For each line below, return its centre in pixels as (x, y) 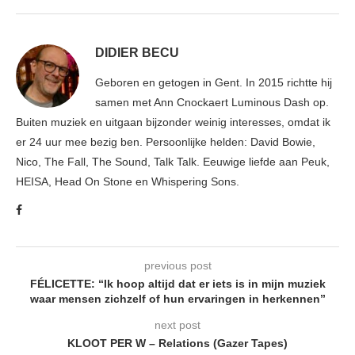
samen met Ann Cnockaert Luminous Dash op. (212, 103)
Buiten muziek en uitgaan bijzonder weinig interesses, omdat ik (173, 122)
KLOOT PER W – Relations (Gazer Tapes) (177, 344)
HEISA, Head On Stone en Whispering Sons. (128, 182)
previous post (177, 266)
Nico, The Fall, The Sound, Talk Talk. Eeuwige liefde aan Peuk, (173, 162)
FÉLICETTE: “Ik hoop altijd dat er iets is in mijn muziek (177, 284)
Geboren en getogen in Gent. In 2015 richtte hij (214, 83)
